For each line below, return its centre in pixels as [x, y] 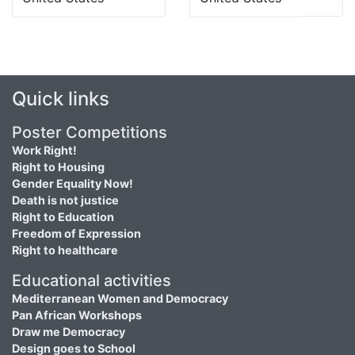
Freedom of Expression [76, 233]
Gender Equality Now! [73, 183]
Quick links [61, 98]
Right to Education [63, 216]
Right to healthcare [65, 250]
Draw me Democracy [69, 331]
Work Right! [44, 150]
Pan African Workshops [77, 315]
